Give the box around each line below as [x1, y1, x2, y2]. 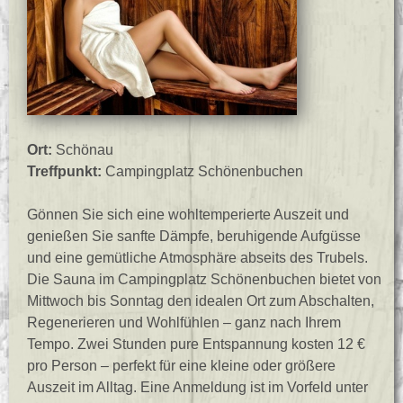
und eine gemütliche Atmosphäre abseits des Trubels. [27, 249, 368, 265]
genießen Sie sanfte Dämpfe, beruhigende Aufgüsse [27, 228, 361, 244]
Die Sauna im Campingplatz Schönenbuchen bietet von [27, 271, 381, 287]
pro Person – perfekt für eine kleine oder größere [27, 357, 336, 373]
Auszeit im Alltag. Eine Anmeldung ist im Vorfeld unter [27, 379, 368, 395]
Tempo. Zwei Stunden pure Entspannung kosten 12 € [27, 336, 365, 352]
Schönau [52, 141, 113, 157]
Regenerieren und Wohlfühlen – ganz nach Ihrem [27, 314, 341, 330]
